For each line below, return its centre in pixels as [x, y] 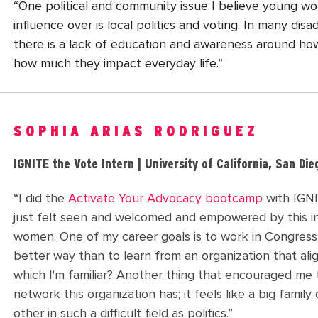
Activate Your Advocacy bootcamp [165, 199]
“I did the [41, 199]
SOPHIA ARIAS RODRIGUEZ [136, 132]
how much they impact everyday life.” [118, 64]
